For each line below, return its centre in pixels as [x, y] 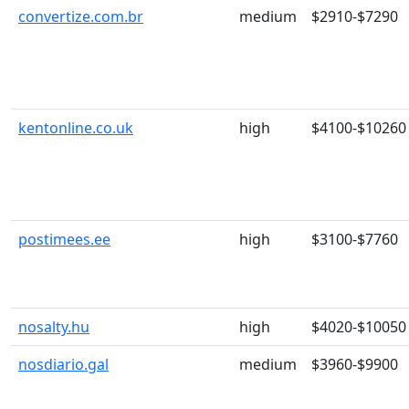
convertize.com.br [81, 16]
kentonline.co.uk [76, 128]
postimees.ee [64, 239]
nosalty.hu [54, 327]
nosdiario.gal [63, 364]
